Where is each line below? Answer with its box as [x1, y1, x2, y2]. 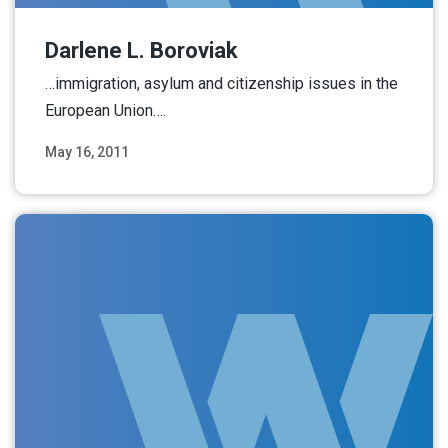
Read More [334, 167, 403, 184]
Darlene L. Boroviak [45, 37, 238, 63]
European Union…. [45, 100, 166, 120]
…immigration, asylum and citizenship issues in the [45, 73, 398, 93]
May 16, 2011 [45, 143, 129, 160]
